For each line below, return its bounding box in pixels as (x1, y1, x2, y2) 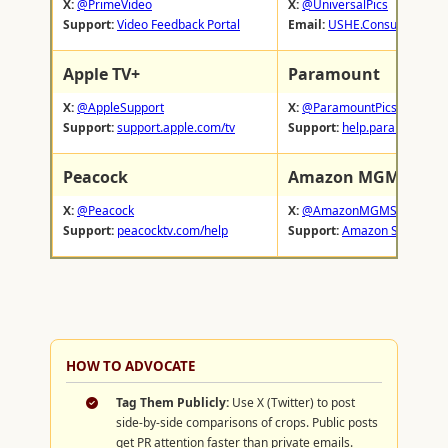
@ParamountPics (302, 99, 397, 116)
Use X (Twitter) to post (229, 394, 355, 411)
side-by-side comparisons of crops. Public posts (116, 414, 378, 431)
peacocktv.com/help (117, 222, 228, 239)
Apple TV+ (63, 63, 140, 85)
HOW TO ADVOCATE (66, 357, 195, 375)
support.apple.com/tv (117, 119, 235, 136)
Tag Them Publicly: (116, 394, 229, 411)
